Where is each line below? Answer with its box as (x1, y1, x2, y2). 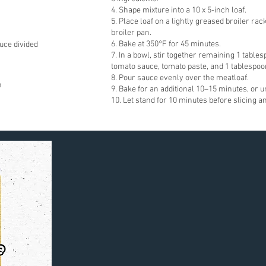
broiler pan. (111, 28, 151, 38)
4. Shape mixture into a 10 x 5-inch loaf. (111, 5, 246, 15)
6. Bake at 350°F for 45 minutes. (111, 39, 221, 49)
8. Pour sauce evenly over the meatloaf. (111, 73, 249, 83)
